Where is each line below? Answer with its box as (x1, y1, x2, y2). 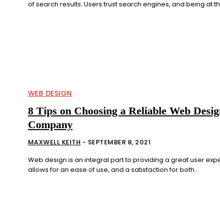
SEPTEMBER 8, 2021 (87, 137, 151, 147)
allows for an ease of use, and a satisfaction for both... (27, 165, 199, 175)
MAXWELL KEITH (27, 137, 81, 147)
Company (27, 118, 73, 131)
